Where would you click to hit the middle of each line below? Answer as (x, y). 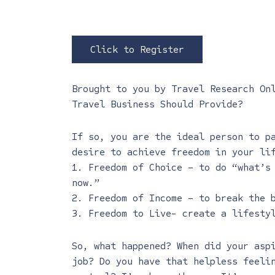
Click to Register (137, 49)
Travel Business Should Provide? (157, 104)
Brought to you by (122, 89)
